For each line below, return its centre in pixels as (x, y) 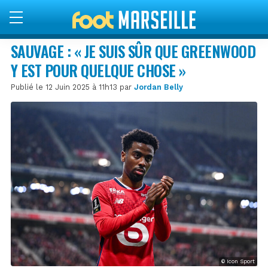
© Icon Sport (238, 261)
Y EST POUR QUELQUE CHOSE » (98, 70)
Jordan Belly (159, 87)
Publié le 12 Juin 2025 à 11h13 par (72, 87)
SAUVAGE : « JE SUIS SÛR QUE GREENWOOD (133, 51)
